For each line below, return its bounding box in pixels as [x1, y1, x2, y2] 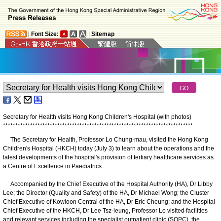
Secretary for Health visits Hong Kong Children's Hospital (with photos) [3, 113, 191, 120]
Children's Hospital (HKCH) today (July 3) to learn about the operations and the [3, 145, 214, 152]
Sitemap [91, 30, 114, 37]
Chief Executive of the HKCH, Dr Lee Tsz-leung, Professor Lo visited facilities [3, 207, 208, 214]
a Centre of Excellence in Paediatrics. [3, 162, 103, 170]
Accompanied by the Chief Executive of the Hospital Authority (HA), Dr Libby [3, 180, 213, 187]
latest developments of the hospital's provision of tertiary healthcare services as [3, 153, 214, 161]
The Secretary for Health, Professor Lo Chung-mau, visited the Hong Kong [3, 136, 208, 143]
